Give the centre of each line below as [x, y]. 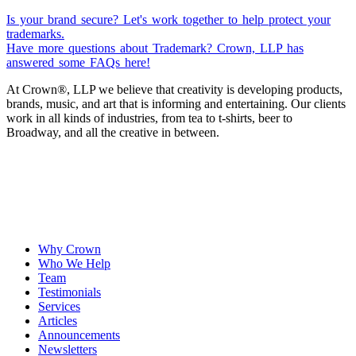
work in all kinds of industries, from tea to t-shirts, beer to [149, 118]
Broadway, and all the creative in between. [113, 132]
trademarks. [35, 33]
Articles [58, 320]
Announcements [79, 335]
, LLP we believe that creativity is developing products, [205, 89]
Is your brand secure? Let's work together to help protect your [168, 19]
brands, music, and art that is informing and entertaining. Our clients [176, 103]
